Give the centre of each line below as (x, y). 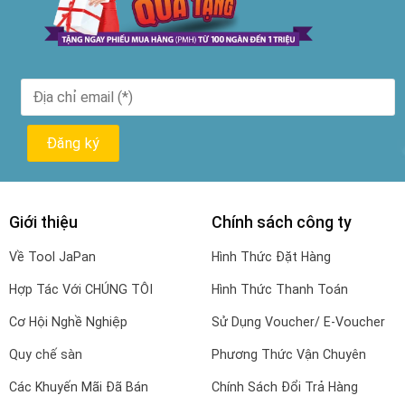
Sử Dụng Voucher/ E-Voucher (298, 322)
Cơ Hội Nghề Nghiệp (68, 322)
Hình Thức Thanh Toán (279, 290)
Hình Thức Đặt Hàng (271, 256)
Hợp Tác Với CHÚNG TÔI (80, 290)
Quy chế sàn (45, 355)
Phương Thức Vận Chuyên (288, 355)
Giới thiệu (43, 221)
